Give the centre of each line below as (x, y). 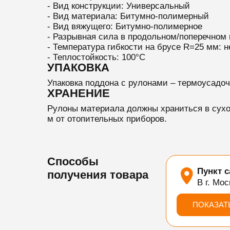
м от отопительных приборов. (107, 119)
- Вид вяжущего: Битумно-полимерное (124, 26)
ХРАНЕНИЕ (78, 93)
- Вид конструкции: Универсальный (118, 6)
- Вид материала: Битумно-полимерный (128, 16)
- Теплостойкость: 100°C (96, 57)
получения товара (98, 175)
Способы (73, 161)
